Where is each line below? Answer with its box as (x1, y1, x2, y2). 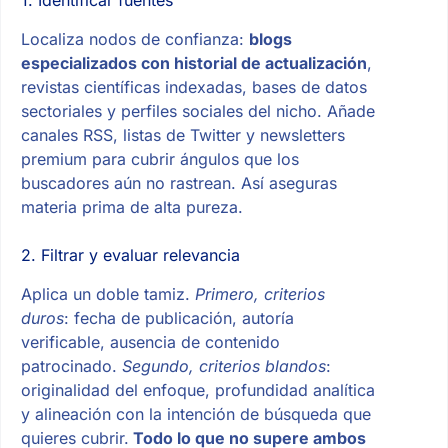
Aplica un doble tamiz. (20, 283, 195, 304)
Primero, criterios (194, 283, 325, 304)
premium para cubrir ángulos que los (20, 149, 299, 170)
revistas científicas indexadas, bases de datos (20, 77, 367, 98)
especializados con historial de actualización (20, 53, 367, 74)
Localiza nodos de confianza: (20, 29, 249, 50)
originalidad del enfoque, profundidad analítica (20, 379, 375, 400)
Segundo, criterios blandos (121, 355, 326, 376)
